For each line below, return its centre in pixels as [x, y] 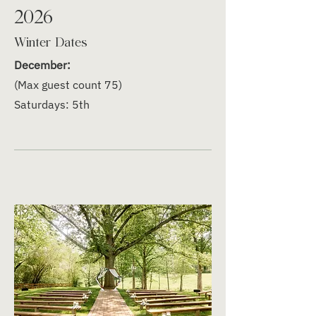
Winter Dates [50, 40]
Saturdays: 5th [52, 104]
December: [42, 65]
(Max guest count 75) [68, 85]
